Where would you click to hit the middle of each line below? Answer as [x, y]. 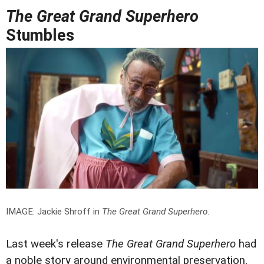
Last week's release [56, 244]
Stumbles [40, 35]
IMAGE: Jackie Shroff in [54, 211]
